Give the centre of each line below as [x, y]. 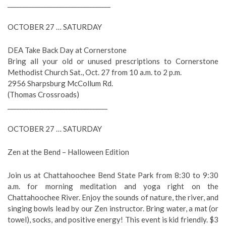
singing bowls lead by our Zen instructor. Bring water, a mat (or [113, 208]
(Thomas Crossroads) [43, 94]
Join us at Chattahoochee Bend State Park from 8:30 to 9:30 [113, 175]
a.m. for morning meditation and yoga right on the [113, 186]
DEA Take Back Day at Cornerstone [67, 50]
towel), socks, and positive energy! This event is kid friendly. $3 [113, 219]
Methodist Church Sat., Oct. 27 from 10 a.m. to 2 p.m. [95, 72]
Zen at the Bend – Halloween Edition [68, 152]
